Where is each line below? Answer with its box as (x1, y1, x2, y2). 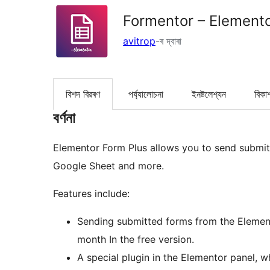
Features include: (53, 187, 130, 200)
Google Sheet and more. (53, 160, 164, 172)
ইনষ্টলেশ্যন (192, 88, 226, 101)
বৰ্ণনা (53, 109, 75, 127)
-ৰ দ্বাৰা (155, 35, 181, 47)
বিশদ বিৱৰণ (66, 88, 100, 101)
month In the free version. (77, 233, 194, 246)
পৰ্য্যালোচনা (128, 88, 163, 101)
